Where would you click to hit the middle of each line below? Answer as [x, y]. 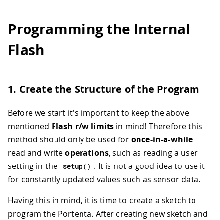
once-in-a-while [162, 139]
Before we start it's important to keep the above [98, 113]
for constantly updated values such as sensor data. [104, 179]
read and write [37, 152]
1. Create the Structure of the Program [104, 89]
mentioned [30, 126]
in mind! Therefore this [158, 126]
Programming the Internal [99, 29]
